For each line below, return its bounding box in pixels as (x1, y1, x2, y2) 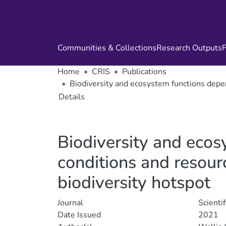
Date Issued (58, 209, 101, 220)
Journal (58, 197, 83, 208)
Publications (122, 66, 166, 77)
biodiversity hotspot (58, 171, 210, 194)
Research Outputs (156, 42, 222, 53)
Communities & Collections (58, 42, 156, 53)
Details (59, 91, 85, 102)
